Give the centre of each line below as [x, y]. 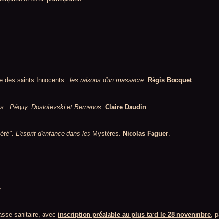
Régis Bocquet [170, 80]
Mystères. [107, 134]
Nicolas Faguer [145, 134]
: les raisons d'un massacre [104, 80]
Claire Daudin [126, 107]
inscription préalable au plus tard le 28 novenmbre [134, 214]
